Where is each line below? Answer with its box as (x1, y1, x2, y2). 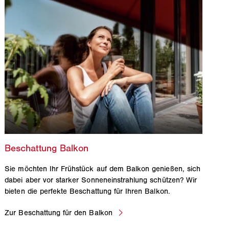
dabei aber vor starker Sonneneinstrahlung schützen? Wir (5, 175, 197, 185)
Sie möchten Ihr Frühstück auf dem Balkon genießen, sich (5, 164, 200, 173)
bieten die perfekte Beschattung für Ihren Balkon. (5, 186, 170, 196)
